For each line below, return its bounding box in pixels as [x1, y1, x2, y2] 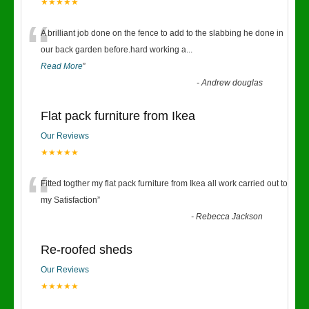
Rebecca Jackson [196, 212, 263, 221]
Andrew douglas [201, 78, 263, 88]
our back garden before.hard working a [41, 45, 186, 54]
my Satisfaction [41, 195, 97, 205]
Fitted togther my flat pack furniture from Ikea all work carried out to [41, 179, 288, 188]
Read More [41, 61, 83, 71]
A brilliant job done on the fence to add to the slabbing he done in [41, 28, 283, 38]
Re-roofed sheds [41, 243, 132, 257]
